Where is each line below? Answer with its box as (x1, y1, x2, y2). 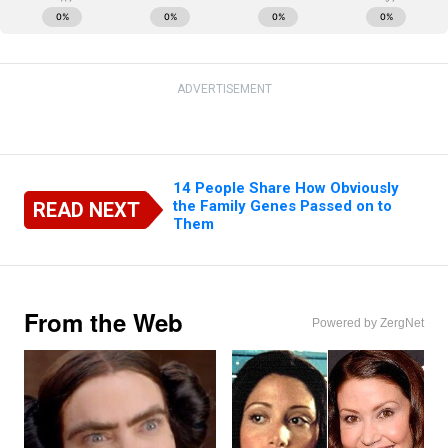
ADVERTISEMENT (176, 82, 272, 97)
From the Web (24, 305, 183, 340)
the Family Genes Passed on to (173, 197, 393, 216)
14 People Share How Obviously (173, 179, 400, 198)
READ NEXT (33, 198, 141, 223)
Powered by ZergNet (312, 316, 424, 331)
